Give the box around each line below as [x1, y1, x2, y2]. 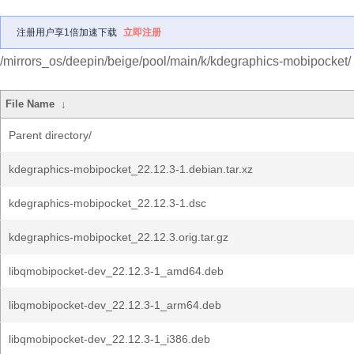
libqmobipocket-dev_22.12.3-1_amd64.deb [9, 265, 224, 277]
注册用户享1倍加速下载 [17, 27, 117, 38]
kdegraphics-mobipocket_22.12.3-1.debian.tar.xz [9, 163, 253, 175]
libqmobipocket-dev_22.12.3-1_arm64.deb [9, 299, 221, 311]
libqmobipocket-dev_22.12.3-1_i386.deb [9, 333, 210, 345]
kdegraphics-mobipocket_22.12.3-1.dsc [9, 197, 206, 209]
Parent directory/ [9, 129, 92, 141]
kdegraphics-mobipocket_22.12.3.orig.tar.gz [9, 231, 228, 243]
